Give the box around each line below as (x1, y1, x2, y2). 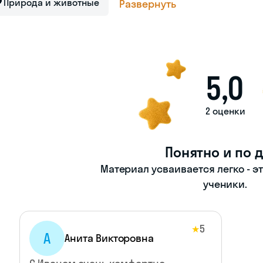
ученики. (203, 177, 248, 191)
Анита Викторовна (65, 231, 154, 245)
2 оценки (205, 105, 245, 117)
